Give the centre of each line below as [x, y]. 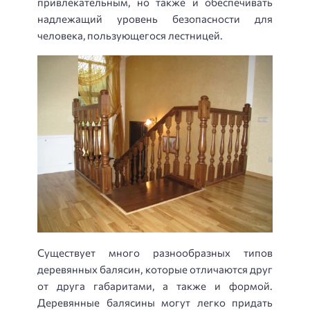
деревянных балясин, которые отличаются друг [155, 269]
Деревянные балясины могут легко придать [155, 302]
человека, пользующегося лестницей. [130, 36]
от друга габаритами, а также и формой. [155, 285]
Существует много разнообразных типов [155, 252]
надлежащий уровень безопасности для [155, 19]
